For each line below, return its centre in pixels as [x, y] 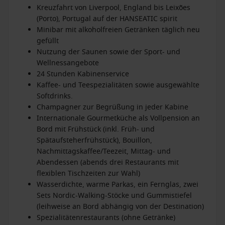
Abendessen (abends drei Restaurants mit [108, 162]
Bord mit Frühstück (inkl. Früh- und [96, 129]
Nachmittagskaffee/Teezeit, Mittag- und [104, 151]
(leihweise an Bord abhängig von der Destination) [120, 207]
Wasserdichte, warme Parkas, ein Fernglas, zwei [118, 185]
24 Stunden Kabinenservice [83, 74]
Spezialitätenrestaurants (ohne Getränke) [106, 218]
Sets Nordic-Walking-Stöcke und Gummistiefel [114, 196]
